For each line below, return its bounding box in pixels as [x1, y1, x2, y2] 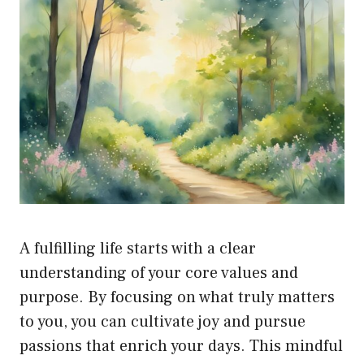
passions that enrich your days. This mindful [19, 335, 343, 357]
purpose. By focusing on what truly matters [19, 286, 335, 308]
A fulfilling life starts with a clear [19, 237, 256, 259]
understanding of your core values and [19, 262, 298, 284]
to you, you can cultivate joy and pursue [19, 310, 305, 332]
